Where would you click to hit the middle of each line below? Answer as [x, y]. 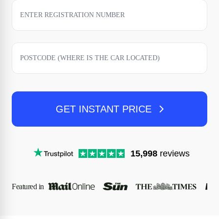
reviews [174, 153]
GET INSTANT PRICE [103, 109]
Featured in [28, 186]
